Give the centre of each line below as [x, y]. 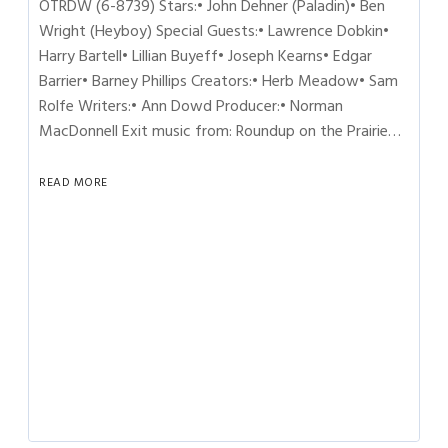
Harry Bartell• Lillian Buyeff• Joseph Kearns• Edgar [206, 56]
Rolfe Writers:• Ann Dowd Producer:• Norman [191, 106]
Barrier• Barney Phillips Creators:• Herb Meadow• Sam [219, 81]
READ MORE [73, 182]
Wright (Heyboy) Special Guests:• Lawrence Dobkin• [214, 31]
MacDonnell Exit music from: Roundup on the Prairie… [220, 131]
